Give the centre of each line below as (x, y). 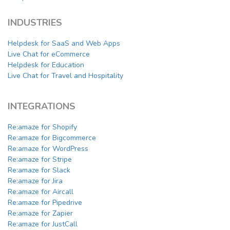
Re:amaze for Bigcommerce (52, 138)
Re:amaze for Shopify (42, 127)
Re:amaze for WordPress (48, 149)
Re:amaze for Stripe (40, 160)
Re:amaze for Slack (39, 170)
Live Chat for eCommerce (49, 54)
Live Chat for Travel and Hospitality (65, 76)
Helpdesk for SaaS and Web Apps (64, 44)
